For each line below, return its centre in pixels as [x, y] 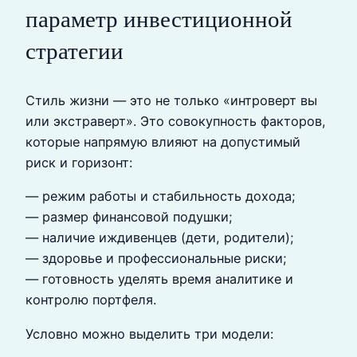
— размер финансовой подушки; [129, 217]
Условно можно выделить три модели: [149, 333]
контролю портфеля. [91, 300]
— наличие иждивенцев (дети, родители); [160, 238]
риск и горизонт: [79, 163]
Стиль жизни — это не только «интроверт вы [171, 101]
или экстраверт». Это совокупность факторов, [176, 122]
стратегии [75, 51]
